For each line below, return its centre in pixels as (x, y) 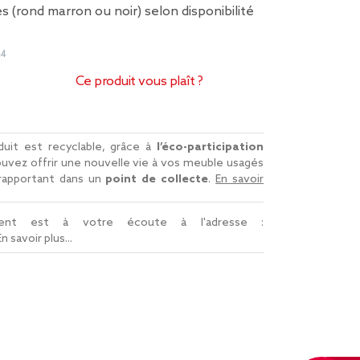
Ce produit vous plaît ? (139, 82)
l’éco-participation (210, 147)
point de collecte (157, 179)
